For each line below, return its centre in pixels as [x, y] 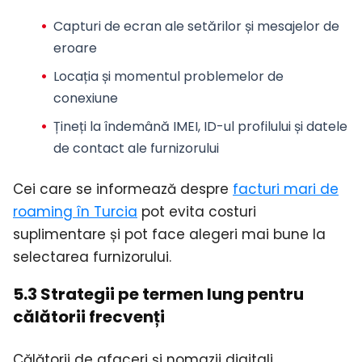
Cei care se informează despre [123, 189]
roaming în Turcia [75, 211]
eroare [75, 48]
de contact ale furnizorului [136, 148]
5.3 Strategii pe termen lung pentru [158, 295]
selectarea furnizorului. [92, 257]
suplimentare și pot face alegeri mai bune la [169, 234]
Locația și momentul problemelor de [168, 76]
